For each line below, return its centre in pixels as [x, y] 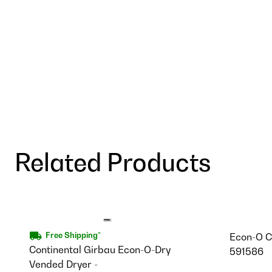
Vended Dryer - [63, 264]
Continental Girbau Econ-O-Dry [100, 249]
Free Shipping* [73, 236]
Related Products [113, 162]
